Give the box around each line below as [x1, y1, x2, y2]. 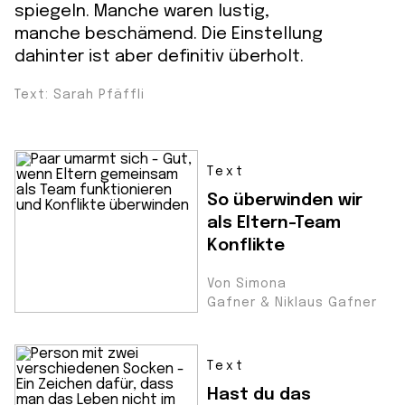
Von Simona [207, 278, 287, 290]
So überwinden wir [207, 192, 363, 209]
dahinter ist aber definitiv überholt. [14, 48, 304, 65]
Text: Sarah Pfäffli [14, 89, 145, 101]
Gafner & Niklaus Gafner [207, 297, 377, 309]
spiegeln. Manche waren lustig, [14, 3, 269, 20]
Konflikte [207, 237, 285, 254]
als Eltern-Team [207, 214, 341, 231]
